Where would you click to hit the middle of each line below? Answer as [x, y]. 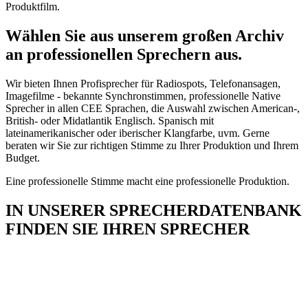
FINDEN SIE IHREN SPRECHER [128, 229]
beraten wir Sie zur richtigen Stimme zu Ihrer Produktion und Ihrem [152, 145]
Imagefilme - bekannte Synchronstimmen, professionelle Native [143, 96]
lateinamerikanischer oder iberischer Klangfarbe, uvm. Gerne [137, 133]
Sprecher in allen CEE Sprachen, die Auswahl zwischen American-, [153, 108]
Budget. [23, 157]
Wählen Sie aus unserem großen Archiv [145, 35]
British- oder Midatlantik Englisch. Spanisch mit [110, 120]
